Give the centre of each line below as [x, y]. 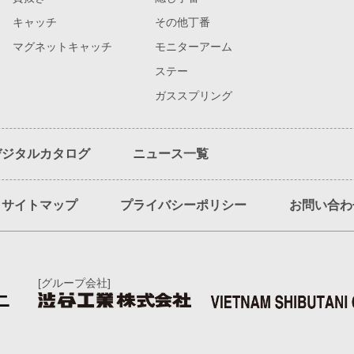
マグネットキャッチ [62, 47]
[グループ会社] [74, 283]
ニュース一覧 [171, 154]
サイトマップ [40, 205]
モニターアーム [194, 47]
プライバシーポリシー [183, 205]
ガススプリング [194, 96]
